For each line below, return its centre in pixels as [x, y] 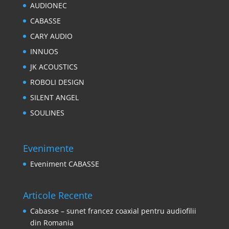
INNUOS [44, 52]
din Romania [52, 222]
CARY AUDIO [51, 36]
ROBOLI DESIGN [57, 82]
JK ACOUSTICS [54, 67]
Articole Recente [58, 195]
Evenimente [48, 148]
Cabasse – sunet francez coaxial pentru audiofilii [113, 211]
